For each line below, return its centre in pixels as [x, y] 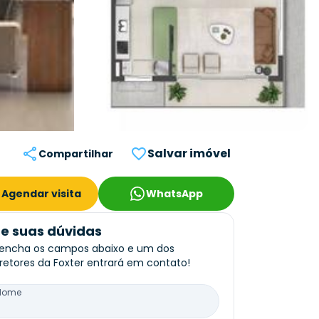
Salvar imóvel [189, 153]
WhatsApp [175, 193]
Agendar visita [42, 193]
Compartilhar [76, 153]
